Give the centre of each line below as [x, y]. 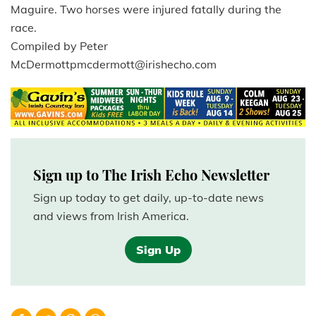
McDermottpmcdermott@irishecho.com [114, 65]
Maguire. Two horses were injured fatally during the [146, 10]
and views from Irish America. [111, 215]
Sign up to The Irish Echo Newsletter [151, 174]
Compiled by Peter [59, 46]
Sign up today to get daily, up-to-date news [148, 197]
